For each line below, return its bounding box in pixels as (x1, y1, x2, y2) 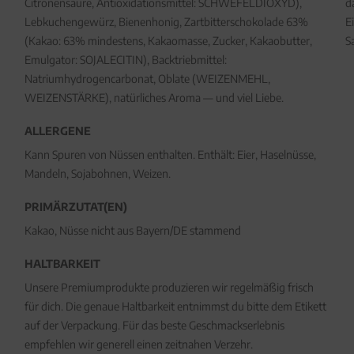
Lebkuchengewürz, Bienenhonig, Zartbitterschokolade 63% (24, 15, 308, 28)
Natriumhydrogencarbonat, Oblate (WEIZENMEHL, (24, 72, 270, 85)
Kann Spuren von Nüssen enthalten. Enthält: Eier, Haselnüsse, (24, 148, 316, 161)
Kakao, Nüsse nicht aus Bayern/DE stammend (24, 224, 241, 237)
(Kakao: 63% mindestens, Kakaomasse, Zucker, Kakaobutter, (24, 34, 312, 47)
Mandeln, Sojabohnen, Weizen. (24, 167, 171, 180)
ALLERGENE (24, 124, 91, 137)
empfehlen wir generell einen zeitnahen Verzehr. (24, 337, 253, 351)
